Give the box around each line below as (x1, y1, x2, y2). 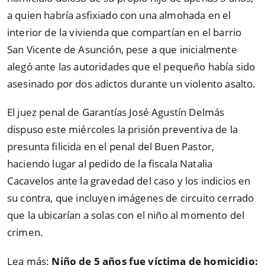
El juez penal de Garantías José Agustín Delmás (7, 105, 225, 119)
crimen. (7, 225, 44, 240)
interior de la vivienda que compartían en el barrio (7, 25, 242, 39)
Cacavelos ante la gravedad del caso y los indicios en (7, 174, 251, 188)
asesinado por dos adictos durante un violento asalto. (7, 76, 256, 91)
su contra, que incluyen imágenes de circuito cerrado (7, 191, 254, 205)
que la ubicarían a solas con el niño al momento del (7, 208, 245, 222)
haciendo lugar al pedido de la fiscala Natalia (7, 157, 213, 171)
